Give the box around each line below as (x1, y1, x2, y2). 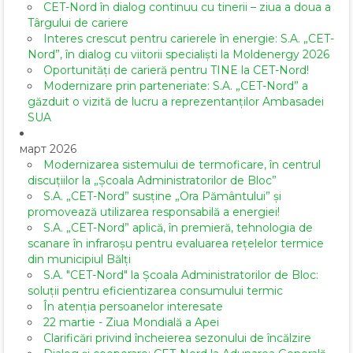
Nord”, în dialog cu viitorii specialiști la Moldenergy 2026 (28, 47, 329, 62)
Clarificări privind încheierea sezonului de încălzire (43, 331, 311, 346)
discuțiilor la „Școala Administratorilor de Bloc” (28, 173, 277, 188)
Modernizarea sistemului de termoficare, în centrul (43, 158, 321, 173)
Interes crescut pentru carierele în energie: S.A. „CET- (43, 32, 334, 46)
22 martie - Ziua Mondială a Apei (43, 315, 219, 330)
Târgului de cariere (28, 16, 128, 31)
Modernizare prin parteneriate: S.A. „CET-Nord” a (43, 79, 308, 94)
